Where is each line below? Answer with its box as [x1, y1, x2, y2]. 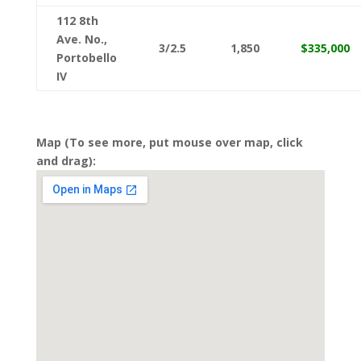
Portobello [56, 50, 117, 65]
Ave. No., [56, 31, 107, 47]
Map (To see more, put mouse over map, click [35, 135, 303, 150]
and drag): [35, 153, 96, 168]
